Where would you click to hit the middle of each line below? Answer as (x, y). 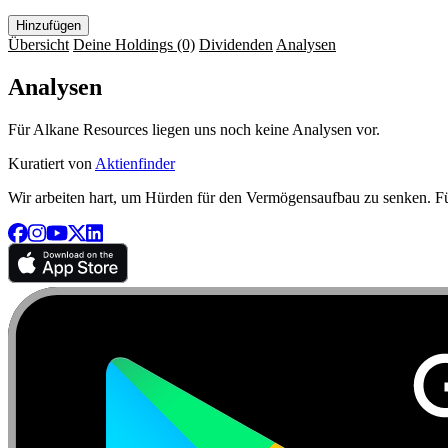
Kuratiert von (51, 163)
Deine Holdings (125, 44)
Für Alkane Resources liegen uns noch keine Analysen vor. (194, 129)
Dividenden (236, 44)
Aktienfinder (135, 163)
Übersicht (38, 44)
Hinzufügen (48, 25)
